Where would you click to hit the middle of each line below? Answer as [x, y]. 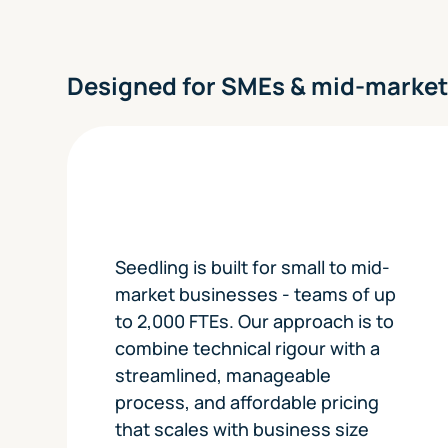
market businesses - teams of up [256, 293]
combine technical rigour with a [248, 347]
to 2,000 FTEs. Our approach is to [255, 320]
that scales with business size [242, 428]
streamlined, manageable [223, 374]
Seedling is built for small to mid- [253, 266]
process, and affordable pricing [247, 401]
